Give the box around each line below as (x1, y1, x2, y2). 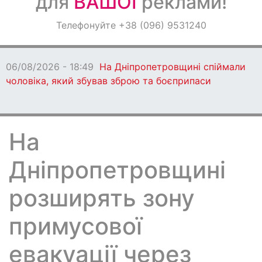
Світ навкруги (9, 49, 81, 61)
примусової (9, 212, 142, 240)
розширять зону (9, 184, 195, 212)
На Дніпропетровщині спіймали (99, 61, 246, 73)
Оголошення (9, 18, 75, 30)
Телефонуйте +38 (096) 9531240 (56, 19, 206, 31)
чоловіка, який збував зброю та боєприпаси (6, 75, 211, 87)
